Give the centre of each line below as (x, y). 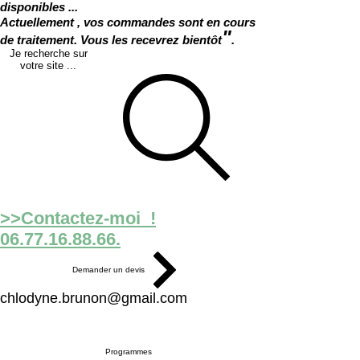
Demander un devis (108, 270)
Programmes (129, 351)
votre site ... (48, 65)
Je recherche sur (48, 53)
